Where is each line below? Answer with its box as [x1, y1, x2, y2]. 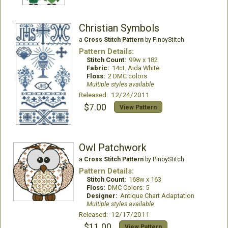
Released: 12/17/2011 [78, 210, 150, 218]
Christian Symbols [78, 22, 159, 34]
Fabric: [86, 64, 109, 72]
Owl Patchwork [78, 141, 147, 154]
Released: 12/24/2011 [78, 91, 150, 99]
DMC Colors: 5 [107, 184, 149, 191]
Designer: [86, 192, 118, 199]
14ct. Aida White [111, 64, 159, 72]
